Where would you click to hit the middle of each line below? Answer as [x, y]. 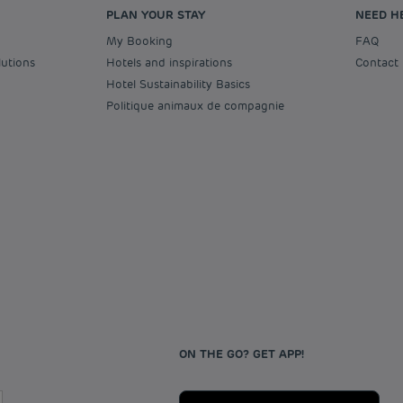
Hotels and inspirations [173, 63]
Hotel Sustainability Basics [182, 84]
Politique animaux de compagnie [198, 106]
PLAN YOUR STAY [155, 15]
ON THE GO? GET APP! [242, 354]
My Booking [144, 41]
